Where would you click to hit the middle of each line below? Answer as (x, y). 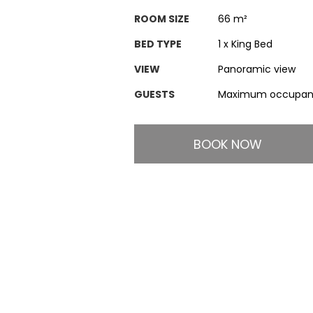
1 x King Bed (245, 44)
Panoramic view (257, 69)
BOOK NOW (228, 144)
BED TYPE (158, 44)
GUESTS (154, 94)
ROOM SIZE (162, 19)
